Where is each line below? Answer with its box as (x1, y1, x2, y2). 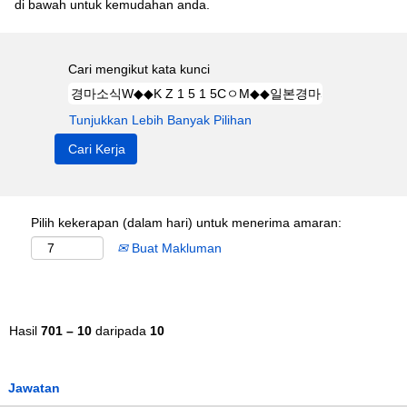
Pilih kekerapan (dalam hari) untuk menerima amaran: (31, 215, 342, 230)
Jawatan (8, 381, 60, 395)
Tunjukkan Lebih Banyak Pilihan (69, 113, 252, 127)
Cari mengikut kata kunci (68, 62, 210, 76)
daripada (92, 323, 150, 338)
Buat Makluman (128, 241, 222, 255)
